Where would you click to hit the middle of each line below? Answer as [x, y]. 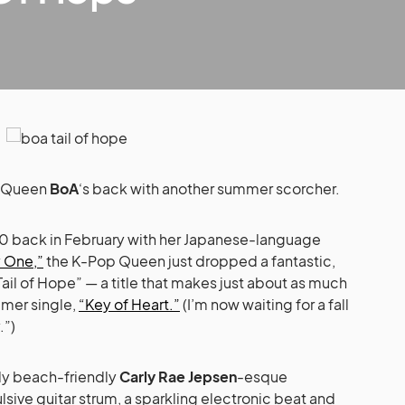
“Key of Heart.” [129, 304]
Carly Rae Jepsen [178, 376]
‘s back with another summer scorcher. [209, 188]
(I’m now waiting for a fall [264, 304]
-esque [262, 376]
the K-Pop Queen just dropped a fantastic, [189, 260]
